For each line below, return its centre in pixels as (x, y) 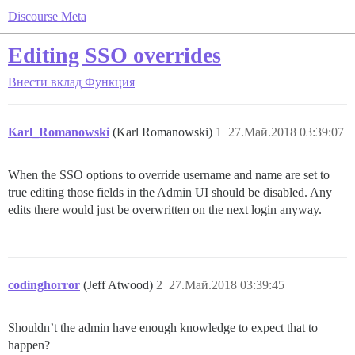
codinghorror (44, 285)
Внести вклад (45, 82)
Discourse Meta (47, 16)
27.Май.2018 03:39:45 (227, 285)
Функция (110, 82)
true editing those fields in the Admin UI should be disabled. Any (170, 192)
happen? (29, 345)
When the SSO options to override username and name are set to (169, 175)
